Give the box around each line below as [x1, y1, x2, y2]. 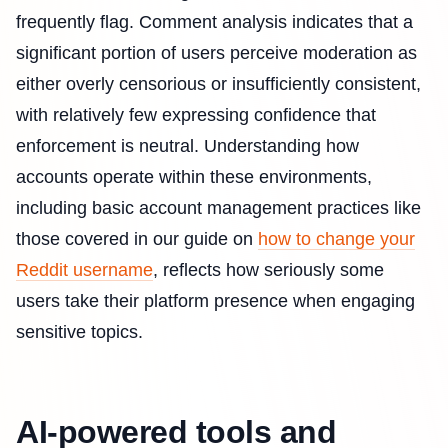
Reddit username [16, 260, 153, 281]
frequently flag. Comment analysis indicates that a [16, 12, 413, 33]
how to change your [258, 229, 415, 250]
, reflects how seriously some [153, 260, 384, 281]
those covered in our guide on [16, 229, 258, 250]
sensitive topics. [16, 322, 143, 343]
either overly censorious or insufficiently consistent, [16, 74, 421, 95]
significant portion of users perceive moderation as [16, 43, 417, 64]
